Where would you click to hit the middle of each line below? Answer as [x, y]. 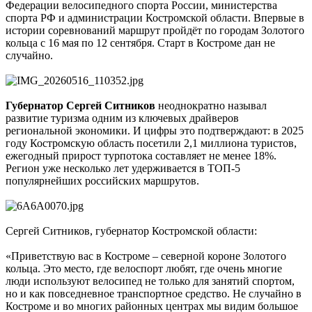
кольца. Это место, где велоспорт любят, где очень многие [144, 269]
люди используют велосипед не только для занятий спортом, [150, 281]
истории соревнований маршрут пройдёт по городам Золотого [155, 31]
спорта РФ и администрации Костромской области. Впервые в [155, 18]
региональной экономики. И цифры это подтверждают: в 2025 [155, 131]
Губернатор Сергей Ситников [80, 106]
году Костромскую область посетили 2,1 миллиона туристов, [151, 143]
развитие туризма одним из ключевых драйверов [122, 118]
